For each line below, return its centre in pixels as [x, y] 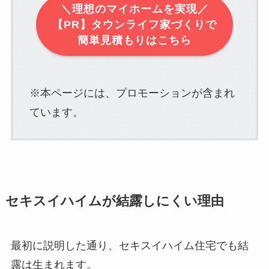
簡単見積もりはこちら [134, 40]
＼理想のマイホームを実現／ [134, 9]
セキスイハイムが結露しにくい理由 [114, 201]
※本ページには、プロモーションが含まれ [132, 93]
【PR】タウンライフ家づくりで [134, 24]
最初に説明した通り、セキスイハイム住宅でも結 [129, 246]
